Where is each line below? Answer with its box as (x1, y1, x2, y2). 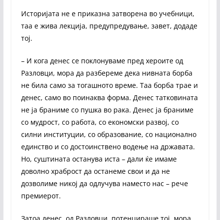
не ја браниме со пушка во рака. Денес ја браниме (21, 105, 193, 114)
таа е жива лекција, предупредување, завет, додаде (21, 21, 197, 30)
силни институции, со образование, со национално (21, 129, 196, 139)
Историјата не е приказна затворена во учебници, (21, 8, 194, 18)
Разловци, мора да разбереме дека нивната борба (21, 68, 192, 78)
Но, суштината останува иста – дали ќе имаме (21, 154, 177, 164)
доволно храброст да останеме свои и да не (21, 166, 170, 176)
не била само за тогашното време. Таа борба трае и (21, 80, 198, 90)
